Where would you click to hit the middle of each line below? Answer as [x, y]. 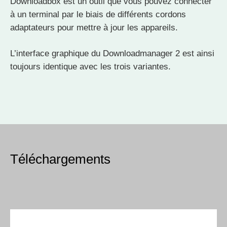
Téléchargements [60, 159]
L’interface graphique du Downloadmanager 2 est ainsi [112, 54]
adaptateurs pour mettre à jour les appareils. [94, 28]
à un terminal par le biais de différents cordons [98, 15]
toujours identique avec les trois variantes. [90, 67]
